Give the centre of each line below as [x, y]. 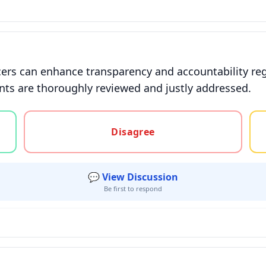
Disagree [133, 132]
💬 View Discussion [133, 177]
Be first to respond [133, 189]
